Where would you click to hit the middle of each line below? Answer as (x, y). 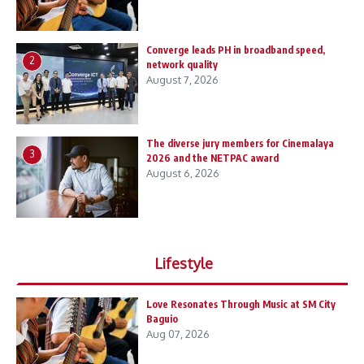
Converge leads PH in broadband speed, (236, 50)
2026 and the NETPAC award (212, 158)
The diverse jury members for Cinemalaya (240, 143)
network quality (182, 64)
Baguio (162, 318)
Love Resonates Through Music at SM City (241, 304)
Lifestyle (183, 263)
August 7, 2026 (182, 79)
